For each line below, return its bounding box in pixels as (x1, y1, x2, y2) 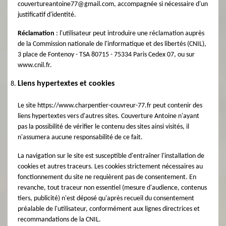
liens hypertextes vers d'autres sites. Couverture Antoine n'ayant (18, 112, 199, 120)
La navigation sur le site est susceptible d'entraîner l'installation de (18, 152, 204, 160)
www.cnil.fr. (18, 62, 52, 69)
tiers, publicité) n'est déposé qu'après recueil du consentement (18, 195, 194, 202)
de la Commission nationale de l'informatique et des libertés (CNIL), (18, 40, 206, 48)
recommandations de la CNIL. (18, 216, 101, 223)
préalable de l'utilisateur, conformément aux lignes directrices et (18, 205, 200, 213)
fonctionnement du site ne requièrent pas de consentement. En (18, 174, 196, 181)
